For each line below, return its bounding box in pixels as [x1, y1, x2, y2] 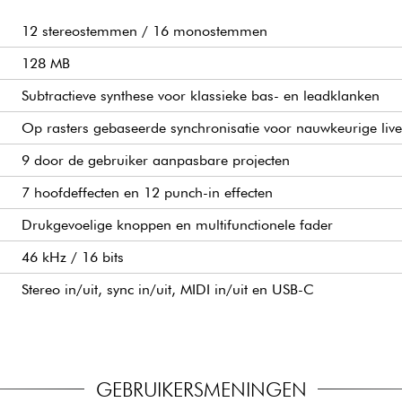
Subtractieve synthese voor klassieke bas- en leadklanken [22, 87, 380, 105]
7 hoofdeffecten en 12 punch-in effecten [22, 184, 273, 202]
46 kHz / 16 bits [22, 249, 124, 267]
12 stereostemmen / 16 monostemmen [22, 22, 267, 40]
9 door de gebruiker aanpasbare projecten [22, 152, 290, 170]
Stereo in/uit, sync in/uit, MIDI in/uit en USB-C [22, 281, 314, 299]
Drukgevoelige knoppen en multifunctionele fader [22, 216, 333, 234]
